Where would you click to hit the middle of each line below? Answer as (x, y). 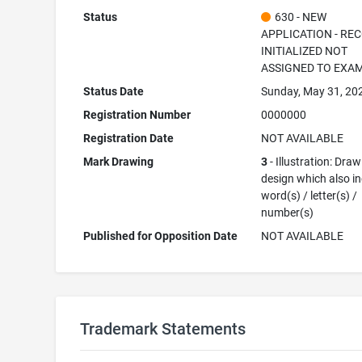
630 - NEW (301, 17)
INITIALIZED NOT (305, 51)
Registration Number (137, 115)
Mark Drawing (119, 162)
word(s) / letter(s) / (309, 196)
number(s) (288, 213)
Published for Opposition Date (161, 236)
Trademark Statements (162, 329)
